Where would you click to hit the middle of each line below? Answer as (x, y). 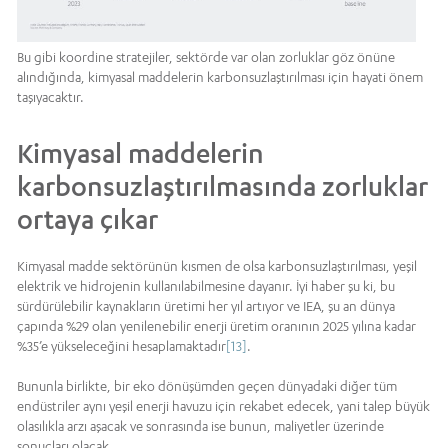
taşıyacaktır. (50, 97)
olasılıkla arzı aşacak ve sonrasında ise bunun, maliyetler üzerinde (200, 426)
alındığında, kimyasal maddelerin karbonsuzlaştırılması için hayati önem (220, 77)
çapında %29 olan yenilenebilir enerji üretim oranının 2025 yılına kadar (216, 326)
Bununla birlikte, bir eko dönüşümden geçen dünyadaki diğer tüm (207, 386)
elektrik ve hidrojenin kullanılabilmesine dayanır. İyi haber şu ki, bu (206, 286)
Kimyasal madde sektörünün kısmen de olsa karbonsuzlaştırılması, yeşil (217, 266)
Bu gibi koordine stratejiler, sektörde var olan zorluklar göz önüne (206, 57)
